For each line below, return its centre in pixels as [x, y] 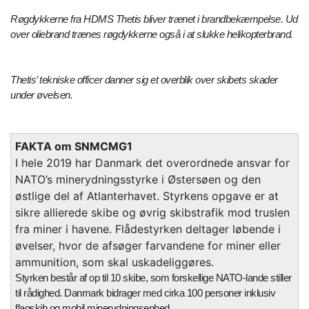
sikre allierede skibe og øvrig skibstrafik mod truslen [152, 213]
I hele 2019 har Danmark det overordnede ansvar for [152, 163]
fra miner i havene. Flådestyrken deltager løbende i [148, 229]
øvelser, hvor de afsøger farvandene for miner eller [148, 246]
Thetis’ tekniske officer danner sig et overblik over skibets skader [144, 80]
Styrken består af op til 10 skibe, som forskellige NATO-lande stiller [153, 278]
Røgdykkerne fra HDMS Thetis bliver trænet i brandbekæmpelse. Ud [154, 19]
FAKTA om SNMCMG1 [74, 147]
